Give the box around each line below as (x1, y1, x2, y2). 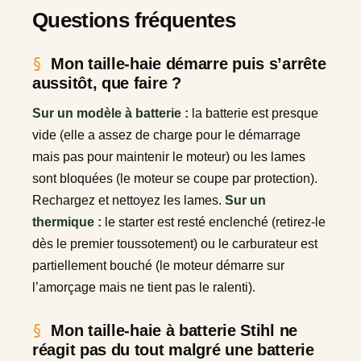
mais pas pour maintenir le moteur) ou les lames (32, 150, 305, 164)
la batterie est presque (189, 106, 318, 121)
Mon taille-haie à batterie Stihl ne (51, 322, 297, 340)
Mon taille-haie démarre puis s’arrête (51, 55, 326, 73)
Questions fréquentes (32, 8, 235, 33)
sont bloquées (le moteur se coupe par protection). (32, 172, 317, 186)
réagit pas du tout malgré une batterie (32, 341, 314, 359)
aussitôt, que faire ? (32, 74, 181, 93)
